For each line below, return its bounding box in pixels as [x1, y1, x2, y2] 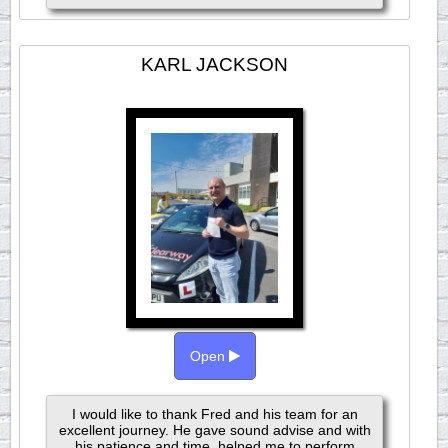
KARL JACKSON [141, 53, 289, 75]
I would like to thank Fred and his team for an [71, 406, 358, 422]
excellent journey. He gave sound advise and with [58, 422, 371, 438]
